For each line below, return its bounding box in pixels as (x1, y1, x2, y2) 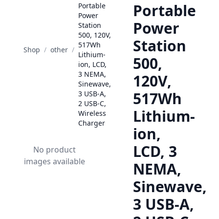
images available (24, 156, 86, 167)
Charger (78, 118, 105, 128)
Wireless (78, 109, 106, 118)
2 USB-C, (78, 99, 106, 108)
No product (33, 144, 76, 155)
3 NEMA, (78, 69, 106, 79)
